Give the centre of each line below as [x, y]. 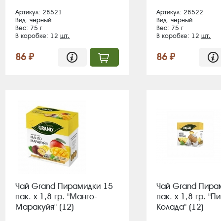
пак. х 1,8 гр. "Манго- [56, 196]
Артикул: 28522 [180, 12]
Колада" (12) [180, 207]
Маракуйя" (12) [45, 207]
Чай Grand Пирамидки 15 [64, 186]
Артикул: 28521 [39, 12]
